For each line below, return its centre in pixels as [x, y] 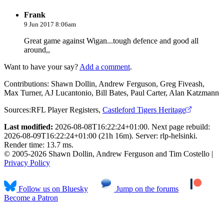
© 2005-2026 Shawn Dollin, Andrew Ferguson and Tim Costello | [108, 153]
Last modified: [28, 126]
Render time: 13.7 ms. [39, 144]
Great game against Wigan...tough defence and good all [111, 40]
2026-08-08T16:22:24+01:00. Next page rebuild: [131, 126]
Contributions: [26, 83]
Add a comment [105, 66]
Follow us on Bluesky [52, 188]
